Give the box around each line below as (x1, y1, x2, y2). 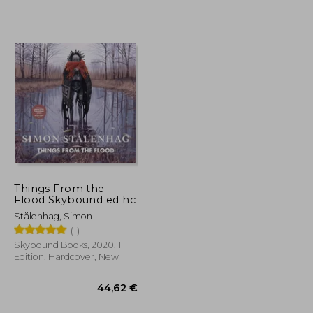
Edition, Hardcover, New (14, 251, 119, 262)
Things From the (14, 182, 105, 195)
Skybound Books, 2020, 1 (14, 239, 122, 250)
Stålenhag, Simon (14, 210, 93, 221)
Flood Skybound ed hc (14, 193, 136, 206)
